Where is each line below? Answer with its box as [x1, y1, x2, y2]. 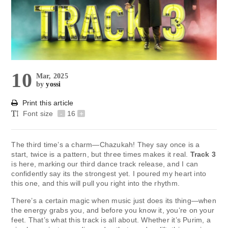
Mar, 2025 [36, 72, 68, 80]
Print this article [22, 98, 74, 107]
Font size [22, 109, 55, 118]
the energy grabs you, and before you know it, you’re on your [11, 206, 215, 214]
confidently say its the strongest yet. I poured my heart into [11, 169, 207, 178]
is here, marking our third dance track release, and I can [11, 159, 198, 168]
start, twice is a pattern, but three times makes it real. [11, 150, 190, 158]
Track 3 [190, 150, 216, 158]
